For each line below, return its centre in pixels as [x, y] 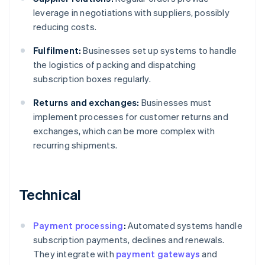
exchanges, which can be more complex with [124, 131]
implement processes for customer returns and [131, 117]
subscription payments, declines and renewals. [129, 240]
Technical [50, 195]
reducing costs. [65, 27]
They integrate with [75, 254]
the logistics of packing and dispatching [114, 65]
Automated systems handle [184, 226]
